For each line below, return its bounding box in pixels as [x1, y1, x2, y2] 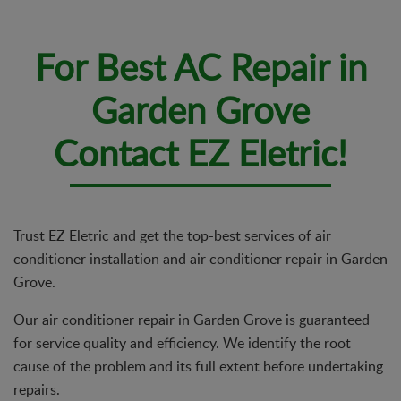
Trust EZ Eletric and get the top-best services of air [13, 225, 331, 245]
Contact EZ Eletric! [54, 127, 347, 177]
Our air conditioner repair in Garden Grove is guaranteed [13, 309, 370, 329]
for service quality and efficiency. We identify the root [13, 332, 351, 353]
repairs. [13, 379, 60, 399]
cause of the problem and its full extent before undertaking [13, 355, 383, 376]
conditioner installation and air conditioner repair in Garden [13, 248, 388, 269]
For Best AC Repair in [34, 41, 367, 91]
